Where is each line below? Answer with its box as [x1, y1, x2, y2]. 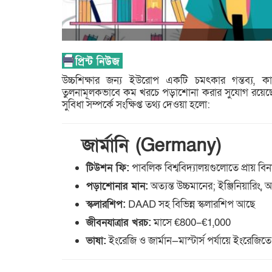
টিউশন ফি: [86, 161, 129, 175]
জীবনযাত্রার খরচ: [86, 216, 151, 230]
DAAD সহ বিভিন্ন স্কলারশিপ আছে [126, 197, 255, 212]
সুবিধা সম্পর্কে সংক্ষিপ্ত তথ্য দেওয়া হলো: [62, 98, 210, 112]
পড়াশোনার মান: [86, 179, 148, 194]
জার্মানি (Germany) [62, 134, 221, 158]
